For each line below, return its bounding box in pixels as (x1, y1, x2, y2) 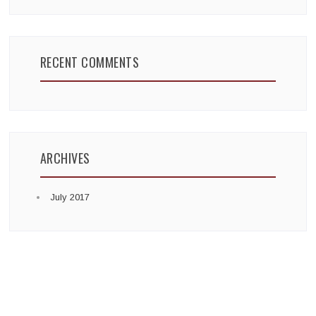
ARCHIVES (39, 149, 90, 168)
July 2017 (49, 192, 90, 203)
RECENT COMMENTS (39, 53, 140, 72)
